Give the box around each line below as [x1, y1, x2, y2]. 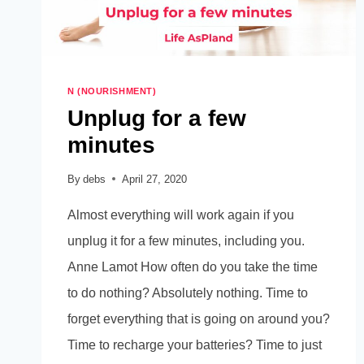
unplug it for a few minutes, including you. [67, 233, 305, 248]
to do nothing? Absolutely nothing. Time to [67, 285, 308, 300]
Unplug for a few [67, 105, 246, 131]
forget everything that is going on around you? [67, 311, 330, 326]
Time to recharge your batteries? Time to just [67, 337, 322, 352]
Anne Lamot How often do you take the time [67, 259, 318, 274]
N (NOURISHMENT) [67, 86, 157, 97]
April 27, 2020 [122, 172, 188, 185]
